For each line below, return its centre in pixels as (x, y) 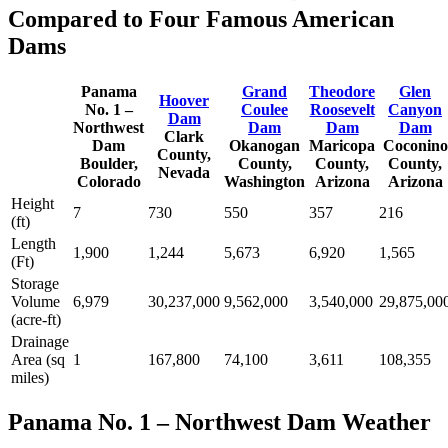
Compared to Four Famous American (201, 18)
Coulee (264, 109)
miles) (30, 377)
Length (33, 243)
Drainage (40, 341)
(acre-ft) (36, 319)
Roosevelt (342, 109)
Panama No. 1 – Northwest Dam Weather (219, 422)
